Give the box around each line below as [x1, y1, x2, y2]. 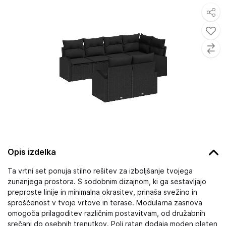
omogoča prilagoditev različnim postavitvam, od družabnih [8, 209, 205, 217]
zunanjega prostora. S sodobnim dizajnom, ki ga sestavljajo [8, 178, 206, 186]
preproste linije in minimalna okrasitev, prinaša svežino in [8, 188, 197, 196]
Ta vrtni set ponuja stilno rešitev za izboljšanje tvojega [8, 167, 193, 175]
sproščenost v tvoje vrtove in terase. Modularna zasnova [8, 199, 202, 207]
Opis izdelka [8, 147, 56, 157]
